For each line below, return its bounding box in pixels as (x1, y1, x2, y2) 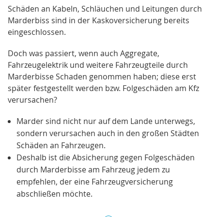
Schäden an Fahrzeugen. (16, 139, 106, 151)
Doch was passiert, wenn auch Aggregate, (8, 47, 159, 59)
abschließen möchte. (16, 188, 93, 199)
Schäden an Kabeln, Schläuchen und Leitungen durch (8, 3, 202, 14)
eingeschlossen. (8, 26, 66, 37)
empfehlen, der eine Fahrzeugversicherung (16, 176, 173, 187)
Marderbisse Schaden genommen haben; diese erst (8, 71, 196, 82)
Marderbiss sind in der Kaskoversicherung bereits (8, 15, 189, 26)
